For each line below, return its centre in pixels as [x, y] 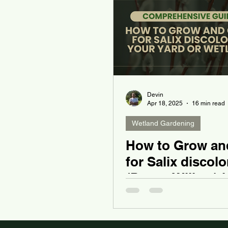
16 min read [208, 103]
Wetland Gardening [163, 123]
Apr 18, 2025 [165, 103]
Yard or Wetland [176, 194]
